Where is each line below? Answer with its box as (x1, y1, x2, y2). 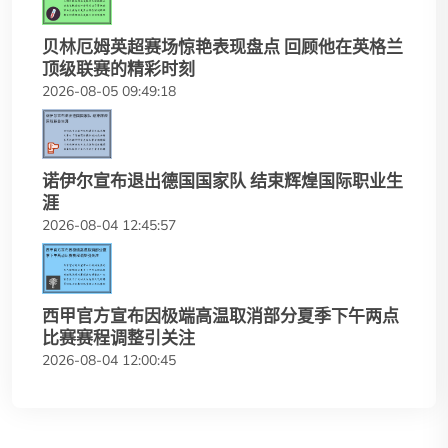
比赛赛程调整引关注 (42, 328, 195, 349)
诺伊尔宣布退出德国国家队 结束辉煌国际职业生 (42, 171, 403, 192)
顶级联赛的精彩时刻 (42, 58, 195, 79)
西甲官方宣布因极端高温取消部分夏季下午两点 (42, 306, 399, 327)
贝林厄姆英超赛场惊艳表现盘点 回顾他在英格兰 (42, 36, 403, 57)
